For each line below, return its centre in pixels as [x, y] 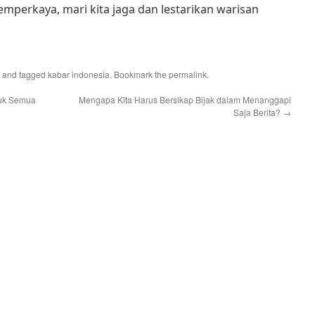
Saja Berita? [258, 112]
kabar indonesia [79, 74]
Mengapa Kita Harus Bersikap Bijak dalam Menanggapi [185, 99]
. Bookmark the [139, 74]
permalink [188, 74]
